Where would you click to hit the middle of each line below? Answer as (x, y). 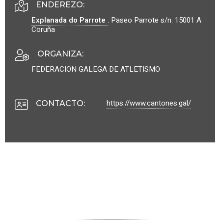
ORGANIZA (60, 54)
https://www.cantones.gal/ (149, 103)
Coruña (43, 30)
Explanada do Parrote (69, 20)
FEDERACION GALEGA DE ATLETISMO (96, 69)
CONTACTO (60, 104)
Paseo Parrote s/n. (143, 20)
